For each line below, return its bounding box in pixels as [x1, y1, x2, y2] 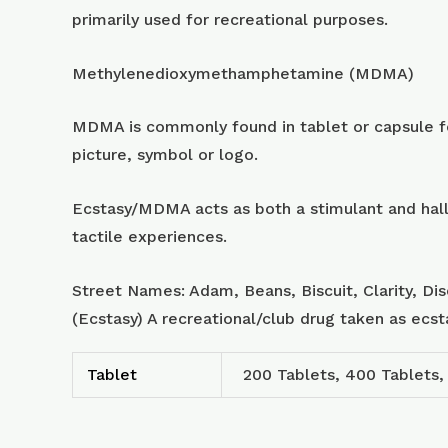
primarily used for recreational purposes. [72, 10, 388, 30]
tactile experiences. [72, 227, 227, 247]
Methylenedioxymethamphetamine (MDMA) [72, 63, 414, 83]
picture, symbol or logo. [72, 145, 258, 165]
